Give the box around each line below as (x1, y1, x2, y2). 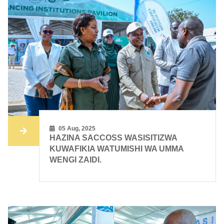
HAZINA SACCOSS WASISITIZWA (49, 133, 177, 142)
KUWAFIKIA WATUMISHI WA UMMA (49, 144, 184, 153)
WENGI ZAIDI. (49, 155, 102, 164)
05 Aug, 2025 (57, 125, 96, 132)
